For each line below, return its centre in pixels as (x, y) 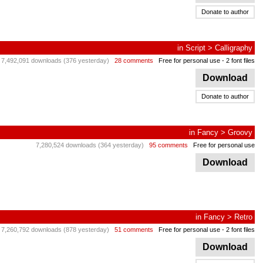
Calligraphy (234, 48)
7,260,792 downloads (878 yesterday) (55, 230)
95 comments (168, 145)
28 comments (134, 60)
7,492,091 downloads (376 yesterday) (55, 60)
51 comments (134, 230)
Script (195, 48)
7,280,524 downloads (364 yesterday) (90, 145)
